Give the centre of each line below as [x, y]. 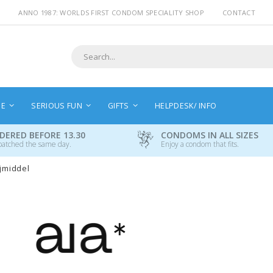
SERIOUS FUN [57, 105]
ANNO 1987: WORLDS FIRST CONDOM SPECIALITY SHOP [112, 12]
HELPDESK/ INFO [186, 105]
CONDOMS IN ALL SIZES [210, 135]
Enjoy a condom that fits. [200, 144]
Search [83, 66]
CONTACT [239, 12]
